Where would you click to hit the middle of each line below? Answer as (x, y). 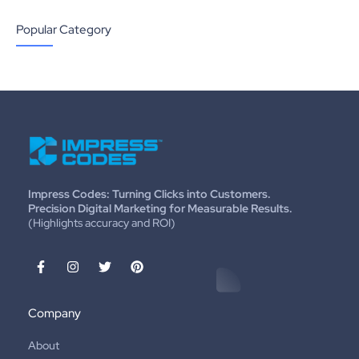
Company (54, 313)
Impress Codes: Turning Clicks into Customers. (149, 194)
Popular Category (64, 30)
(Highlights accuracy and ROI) (102, 223)
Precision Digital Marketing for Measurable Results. (160, 209)
